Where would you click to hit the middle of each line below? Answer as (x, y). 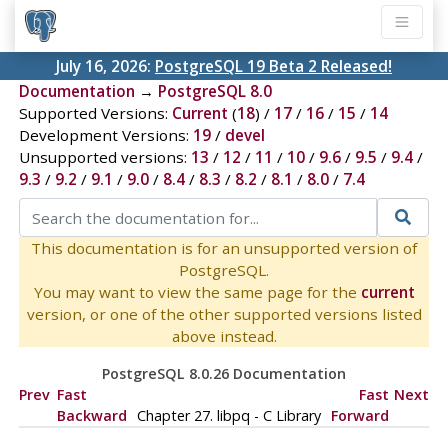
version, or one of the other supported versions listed (224, 313)
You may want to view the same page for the (197, 291)
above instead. (224, 335)
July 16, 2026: (105, 66)
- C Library (285, 415)
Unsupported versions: (104, 157)
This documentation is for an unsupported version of (224, 247)
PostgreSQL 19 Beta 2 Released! (273, 66)
